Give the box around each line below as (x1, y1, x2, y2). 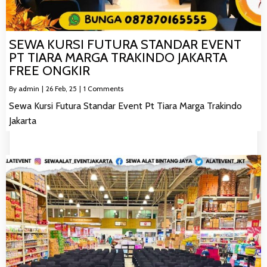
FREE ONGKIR (9, 62, 90, 79)
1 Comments (83, 83, 123, 93)
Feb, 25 (55, 83, 77, 93)
